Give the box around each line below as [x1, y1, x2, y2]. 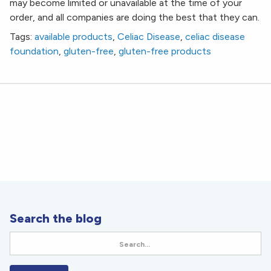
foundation [10, 45, 59, 57]
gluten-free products [119, 45, 211, 57]
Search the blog [10, 211, 102, 226]
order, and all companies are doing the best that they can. [10, 11, 260, 24]
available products [34, 31, 113, 43]
